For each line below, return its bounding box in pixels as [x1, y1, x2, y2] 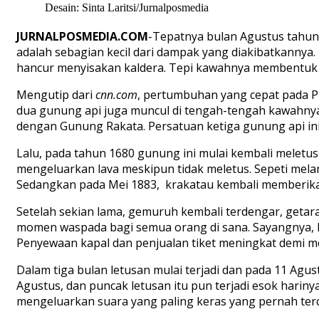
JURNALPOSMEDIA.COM [16, 28, 148, 45]
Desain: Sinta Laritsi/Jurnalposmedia [45, 1, 209, 14]
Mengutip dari [16, 87, 95, 103]
